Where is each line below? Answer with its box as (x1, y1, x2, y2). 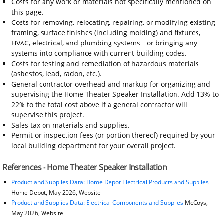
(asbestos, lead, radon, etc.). (11, 68, 102, 78)
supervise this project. (11, 109, 84, 119)
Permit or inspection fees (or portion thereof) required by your (11, 130, 215, 140)
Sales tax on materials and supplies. (11, 120, 130, 130)
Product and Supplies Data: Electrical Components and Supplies (11, 198, 185, 207)
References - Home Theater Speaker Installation (2, 161, 167, 173)
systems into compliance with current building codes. (11, 48, 187, 58)
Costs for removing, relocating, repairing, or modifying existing (11, 17, 215, 27)
